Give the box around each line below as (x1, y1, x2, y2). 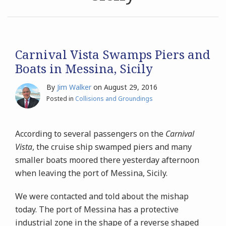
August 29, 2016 (104, 82, 157, 92)
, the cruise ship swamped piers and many (32, 141, 192, 152)
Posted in (46, 94, 75, 103)
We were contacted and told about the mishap (15, 190, 189, 202)
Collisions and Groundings (75, 94, 153, 103)
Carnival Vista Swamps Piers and (15, 45, 210, 63)
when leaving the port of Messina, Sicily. (15, 167, 167, 179)
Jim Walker (57, 82, 91, 92)
